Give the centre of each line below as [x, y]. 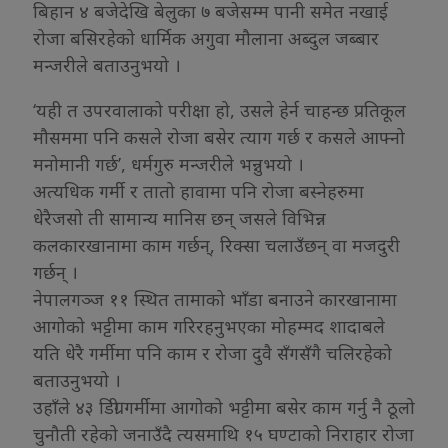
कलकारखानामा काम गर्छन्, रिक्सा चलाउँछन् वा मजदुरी [216, 245]
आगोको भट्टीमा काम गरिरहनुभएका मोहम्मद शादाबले [209, 326]
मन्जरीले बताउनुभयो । [107, 65]
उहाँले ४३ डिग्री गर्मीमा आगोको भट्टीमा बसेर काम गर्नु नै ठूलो [224, 407]
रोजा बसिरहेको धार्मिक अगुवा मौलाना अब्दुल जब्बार [206, 38]
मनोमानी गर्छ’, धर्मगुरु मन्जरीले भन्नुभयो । [168, 164]
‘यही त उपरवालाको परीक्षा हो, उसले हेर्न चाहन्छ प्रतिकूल [219, 110]
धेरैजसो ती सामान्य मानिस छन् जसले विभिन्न [179, 218]
